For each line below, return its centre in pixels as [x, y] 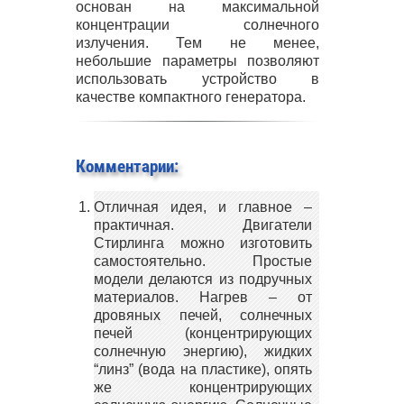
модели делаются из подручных [203, 279]
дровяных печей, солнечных [203, 315]
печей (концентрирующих [203, 333]
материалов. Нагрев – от [203, 297]
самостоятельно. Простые [203, 261]
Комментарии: [127, 166]
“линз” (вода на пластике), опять [203, 369]
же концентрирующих [203, 387]
